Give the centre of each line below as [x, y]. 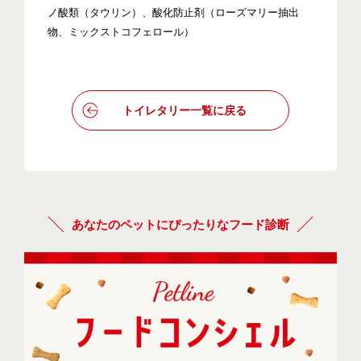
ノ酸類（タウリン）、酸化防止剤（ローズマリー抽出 [174, 13]
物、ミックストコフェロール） [121, 32]
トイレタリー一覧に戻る [185, 111]
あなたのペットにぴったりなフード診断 [180, 225]
